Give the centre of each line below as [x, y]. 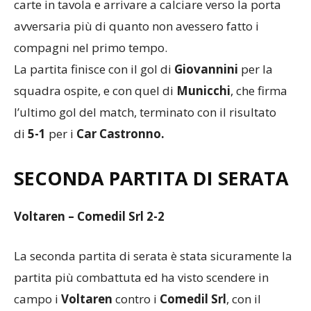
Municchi [203, 90]
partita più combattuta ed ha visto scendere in [141, 277]
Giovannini [206, 69]
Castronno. [132, 133]
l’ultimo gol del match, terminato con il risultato [145, 112]
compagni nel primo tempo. [91, 47]
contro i [136, 299]
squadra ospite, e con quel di [95, 90]
